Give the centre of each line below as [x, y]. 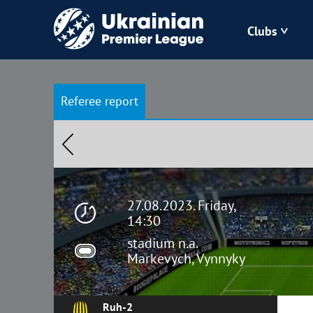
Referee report [100, 101]
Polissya [135, 193]
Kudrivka [137, 155]
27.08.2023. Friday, [182, 205]
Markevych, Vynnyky [186, 258]
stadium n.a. [162, 243]
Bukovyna [140, 78]
